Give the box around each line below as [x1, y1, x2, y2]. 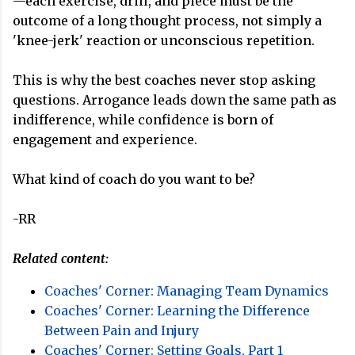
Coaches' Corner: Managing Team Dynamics [44, 283, 329, 299]
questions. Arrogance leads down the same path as [13, 92, 337, 108]
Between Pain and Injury [44, 323, 199, 338]
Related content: [13, 250, 109, 266]
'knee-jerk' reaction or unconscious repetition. [13, 32, 318, 48]
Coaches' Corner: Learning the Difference [44, 303, 310, 319]
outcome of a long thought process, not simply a [13, 13, 322, 29]
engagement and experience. [13, 132, 200, 147]
